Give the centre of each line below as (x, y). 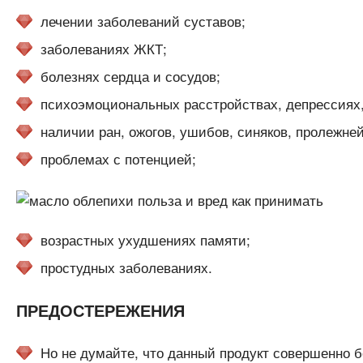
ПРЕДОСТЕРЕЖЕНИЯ (100, 310)
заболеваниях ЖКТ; (103, 49)
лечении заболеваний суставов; (143, 21)
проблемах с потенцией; (118, 159)
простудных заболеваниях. (126, 267)
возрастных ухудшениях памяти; (145, 240)
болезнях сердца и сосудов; (130, 76)
